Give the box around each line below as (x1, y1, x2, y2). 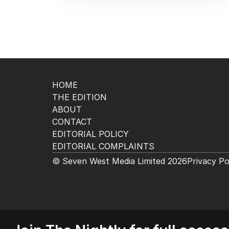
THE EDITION (52, 92, 107, 102)
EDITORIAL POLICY (52, 129, 129, 139)
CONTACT (52, 117, 92, 127)
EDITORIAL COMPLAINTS (52, 141, 154, 151)
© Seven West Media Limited (52, 156, 165, 166)
